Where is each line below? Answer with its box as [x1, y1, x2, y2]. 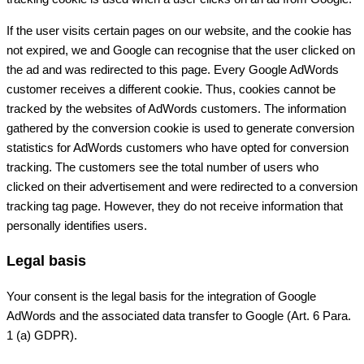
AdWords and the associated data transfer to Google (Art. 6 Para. [6, 308, 351, 323]
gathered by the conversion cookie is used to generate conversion [6, 120, 354, 135]
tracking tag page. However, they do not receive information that [6, 198, 343, 213]
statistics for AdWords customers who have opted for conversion [6, 140, 349, 154]
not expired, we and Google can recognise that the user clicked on [6, 42, 355, 57]
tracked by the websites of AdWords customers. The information [6, 101, 346, 115]
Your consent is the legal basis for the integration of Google [6, 288, 316, 303]
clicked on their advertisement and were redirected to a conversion [6, 179, 357, 193]
